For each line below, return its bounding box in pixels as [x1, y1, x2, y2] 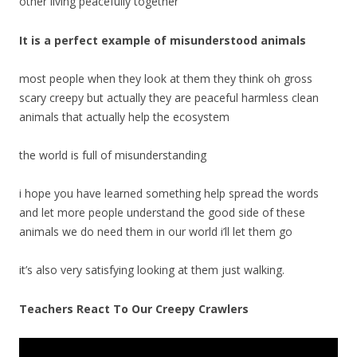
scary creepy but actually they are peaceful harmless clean [19, 90, 319, 105]
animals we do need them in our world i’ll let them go [19, 224, 292, 239]
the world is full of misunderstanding [19, 147, 206, 163]
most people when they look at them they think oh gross [19, 71, 312, 86]
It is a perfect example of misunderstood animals [19, 33, 309, 48]
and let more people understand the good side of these [19, 205, 305, 220]
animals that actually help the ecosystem [19, 109, 229, 124]
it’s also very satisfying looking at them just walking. [19, 262, 284, 277]
